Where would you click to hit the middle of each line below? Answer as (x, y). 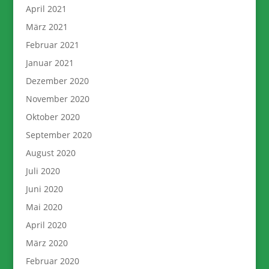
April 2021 (46, 9)
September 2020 (59, 135)
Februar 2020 (52, 261)
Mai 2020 (44, 207)
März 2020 (47, 243)
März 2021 (47, 27)
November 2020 (57, 99)
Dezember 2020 (57, 81)
